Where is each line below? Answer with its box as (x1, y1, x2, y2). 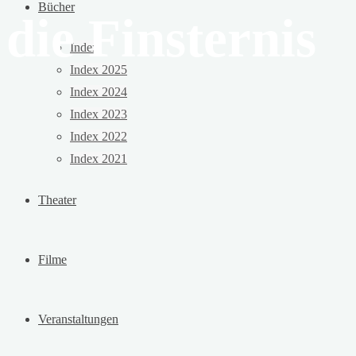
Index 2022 (70, 130, 127, 143)
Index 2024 (70, 85, 127, 99)
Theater (38, 193, 76, 207)
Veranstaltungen (38, 312, 118, 326)
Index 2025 (70, 63, 127, 76)
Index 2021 (70, 152, 127, 165)
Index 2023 (70, 107, 127, 121)
